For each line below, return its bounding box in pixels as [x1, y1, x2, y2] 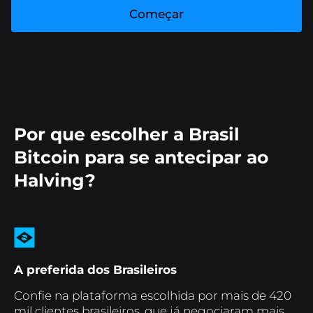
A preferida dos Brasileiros [14, 263, 177, 277]
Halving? [14, 170, 96, 191]
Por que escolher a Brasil [14, 124, 240, 145]
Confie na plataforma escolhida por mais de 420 [14, 289, 291, 303]
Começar [129, 7, 184, 21]
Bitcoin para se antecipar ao [14, 147, 268, 168]
